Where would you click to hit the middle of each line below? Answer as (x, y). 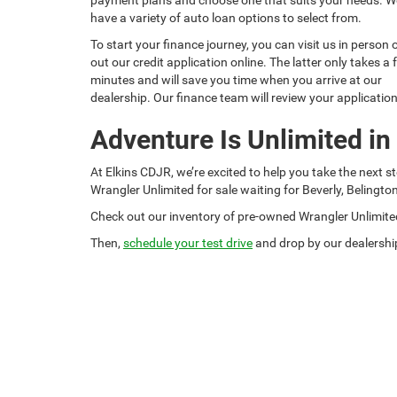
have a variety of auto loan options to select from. (226, 17)
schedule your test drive (188, 242)
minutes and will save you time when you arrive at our (236, 79)
